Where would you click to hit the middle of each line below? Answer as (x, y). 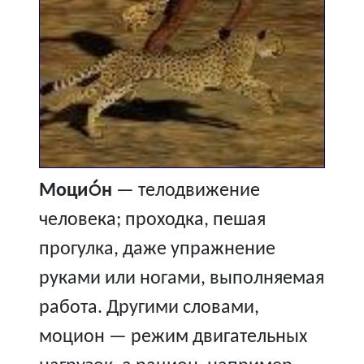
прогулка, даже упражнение (157, 250)
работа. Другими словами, (149, 308)
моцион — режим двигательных (173, 338)
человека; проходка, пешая (152, 221)
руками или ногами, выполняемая (182, 279)
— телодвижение (186, 191)
